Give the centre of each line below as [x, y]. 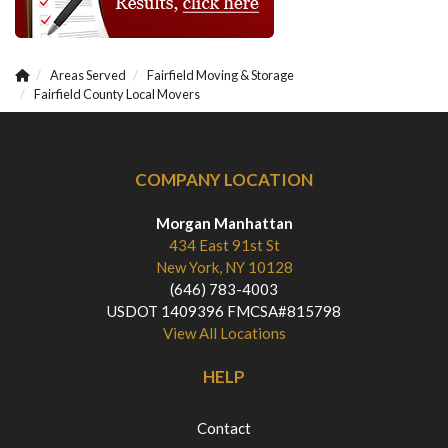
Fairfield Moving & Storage [220, 74]
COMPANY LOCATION [224, 179]
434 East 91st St [224, 244]
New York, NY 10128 [224, 266]
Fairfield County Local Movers [117, 93]
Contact [224, 427]
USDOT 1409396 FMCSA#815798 [224, 310]
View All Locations [224, 332]
